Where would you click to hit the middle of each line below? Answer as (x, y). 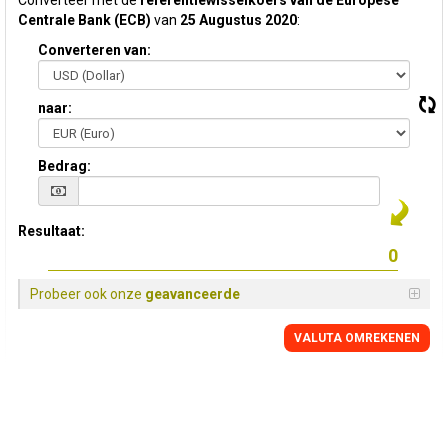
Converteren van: (94, 50)
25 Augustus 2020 (238, 20)
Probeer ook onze (87, 294)
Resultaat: (51, 231)
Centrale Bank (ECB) (84, 20)
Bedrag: (64, 166)
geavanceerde (192, 294)
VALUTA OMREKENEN (357, 338)
